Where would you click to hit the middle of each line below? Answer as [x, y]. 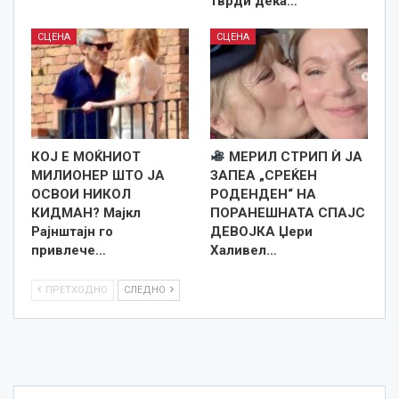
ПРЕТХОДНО [75, 289]
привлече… [69, 250]
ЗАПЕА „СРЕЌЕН [264, 175]
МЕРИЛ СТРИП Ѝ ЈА [294, 156]
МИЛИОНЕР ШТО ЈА [98, 175]
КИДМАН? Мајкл [86, 212]
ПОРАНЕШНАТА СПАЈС [288, 212]
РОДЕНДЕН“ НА [263, 194]
